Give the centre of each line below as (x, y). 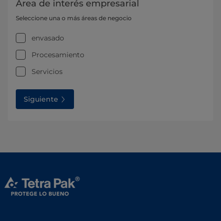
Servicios (47, 71)
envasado (48, 38)
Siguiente (41, 99)
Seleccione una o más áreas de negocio (74, 18)
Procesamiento (58, 55)
